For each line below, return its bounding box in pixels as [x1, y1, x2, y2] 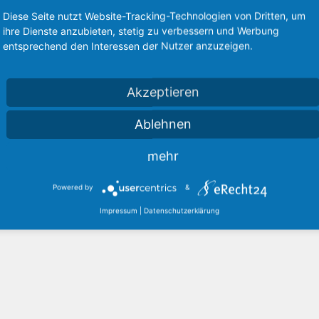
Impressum [100, 206, 137, 214]
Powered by [52, 182, 93, 192]
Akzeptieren [127, 84, 199, 99]
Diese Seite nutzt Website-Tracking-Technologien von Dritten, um [3, 9, 305, 21]
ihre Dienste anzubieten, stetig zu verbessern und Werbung [3, 24, 279, 36]
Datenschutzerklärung [144, 206, 219, 214]
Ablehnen [135, 116, 192, 131]
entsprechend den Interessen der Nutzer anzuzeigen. [3, 39, 253, 51]
